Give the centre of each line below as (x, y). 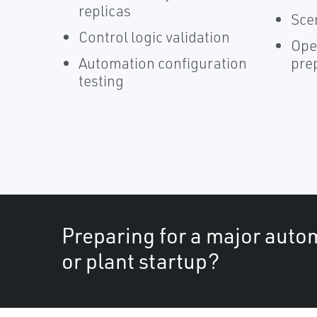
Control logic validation (154, 36)
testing (101, 80)
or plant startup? (141, 260)
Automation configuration (163, 63)
